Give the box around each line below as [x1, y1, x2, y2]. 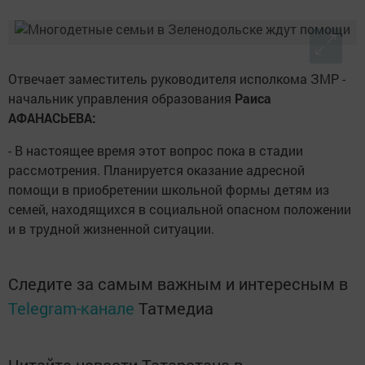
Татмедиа [139, 297, 213, 319]
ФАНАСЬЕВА [16, 109, 92, 127]
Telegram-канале [8, 297, 134, 319]
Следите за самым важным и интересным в [8, 273, 348, 295]
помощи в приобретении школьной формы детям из [8, 181, 329, 199]
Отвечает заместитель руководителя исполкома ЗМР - [8, 70, 345, 88]
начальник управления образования [8, 90, 235, 108]
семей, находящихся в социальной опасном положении [8, 200, 351, 218]
